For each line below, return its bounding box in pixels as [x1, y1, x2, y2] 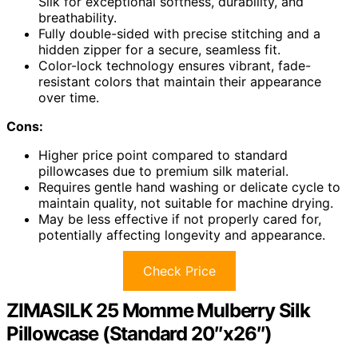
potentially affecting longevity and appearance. [38, 227, 325, 244]
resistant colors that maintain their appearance [38, 74, 321, 90]
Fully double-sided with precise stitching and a [38, 26, 320, 42]
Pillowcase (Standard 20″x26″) [6, 322, 272, 346]
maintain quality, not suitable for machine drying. [38, 195, 333, 212]
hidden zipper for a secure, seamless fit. [38, 42, 280, 58]
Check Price [142, 263, 216, 280]
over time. [38, 89, 99, 106]
